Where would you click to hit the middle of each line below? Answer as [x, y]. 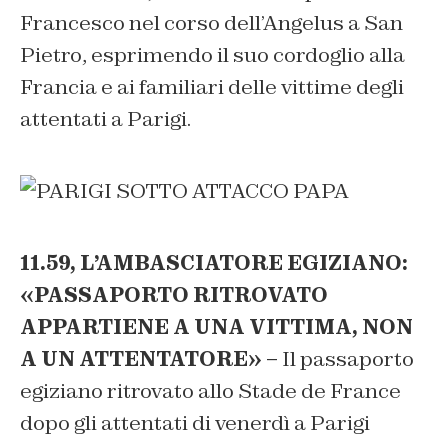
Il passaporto [346, 359]
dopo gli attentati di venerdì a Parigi [195, 423]
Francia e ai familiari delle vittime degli [212, 87]
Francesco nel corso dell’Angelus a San [211, 23]
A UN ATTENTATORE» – [149, 359]
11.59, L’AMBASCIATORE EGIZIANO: [214, 263]
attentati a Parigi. [105, 119]
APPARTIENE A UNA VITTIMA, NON [216, 327]
